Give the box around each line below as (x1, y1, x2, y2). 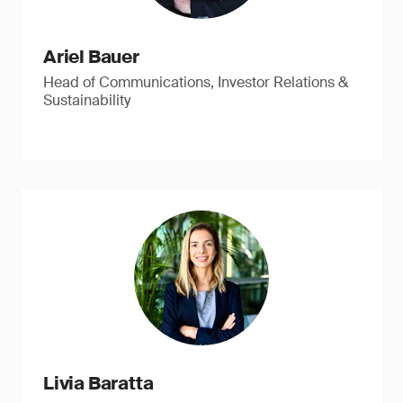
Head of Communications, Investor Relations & (43, 72, 348, 92)
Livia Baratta (43, 371, 154, 395)
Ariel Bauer (43, 44, 139, 68)
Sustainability (43, 90, 130, 110)
